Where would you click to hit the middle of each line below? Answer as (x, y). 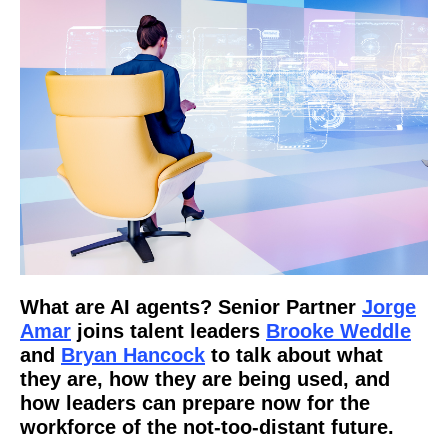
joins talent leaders (168, 331)
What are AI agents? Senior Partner (191, 307)
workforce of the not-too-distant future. (207, 427)
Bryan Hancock (133, 355)
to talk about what (294, 355)
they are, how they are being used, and (205, 379)
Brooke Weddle (338, 331)
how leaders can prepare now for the (195, 403)
